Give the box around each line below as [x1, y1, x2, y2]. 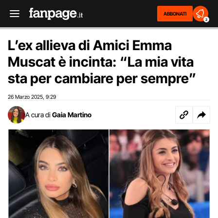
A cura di [25, 110, 51, 119]
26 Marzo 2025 [8, 93, 43, 100]
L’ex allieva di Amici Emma [8, 37, 172, 54]
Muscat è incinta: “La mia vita [8, 54, 194, 70]
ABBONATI [163, 11, 186, 17]
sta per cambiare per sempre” [8, 70, 196, 87]
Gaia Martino [52, 110, 91, 119]
